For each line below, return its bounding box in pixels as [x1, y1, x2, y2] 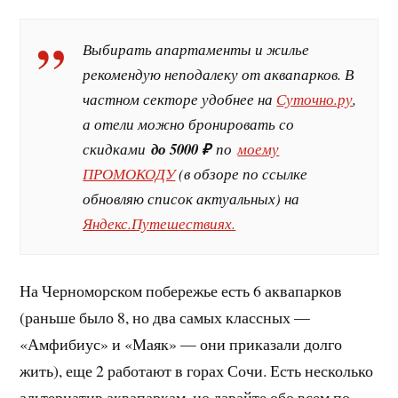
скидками [83, 138, 152, 159]
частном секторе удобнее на [83, 88, 277, 109]
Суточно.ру [276, 88, 354, 109]
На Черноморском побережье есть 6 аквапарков [20, 280, 343, 302]
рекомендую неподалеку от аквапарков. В [83, 63, 354, 84]
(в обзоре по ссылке [175, 163, 308, 184]
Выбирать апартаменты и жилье [83, 38, 310, 60]
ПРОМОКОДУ [83, 163, 176, 184]
